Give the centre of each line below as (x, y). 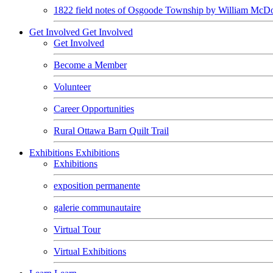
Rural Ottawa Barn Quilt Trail (111, 131)
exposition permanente (97, 186)
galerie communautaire (97, 207)
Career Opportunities (94, 109)
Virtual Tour (77, 229)
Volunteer (72, 87)
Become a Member (90, 65)
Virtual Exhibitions (90, 251)
